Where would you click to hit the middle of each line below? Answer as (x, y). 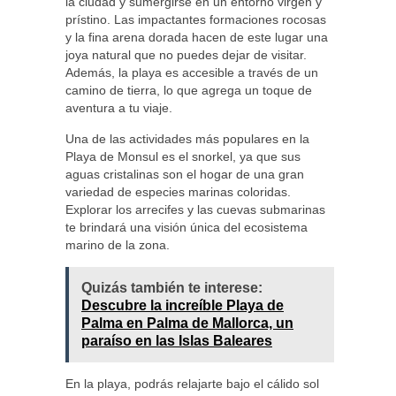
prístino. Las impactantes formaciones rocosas (196, 19)
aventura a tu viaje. (119, 108)
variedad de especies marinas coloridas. (178, 192)
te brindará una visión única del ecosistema (187, 227)
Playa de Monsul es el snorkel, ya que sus (183, 156)
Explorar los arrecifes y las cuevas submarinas (195, 209)
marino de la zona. (118, 245)
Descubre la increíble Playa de (183, 305)
